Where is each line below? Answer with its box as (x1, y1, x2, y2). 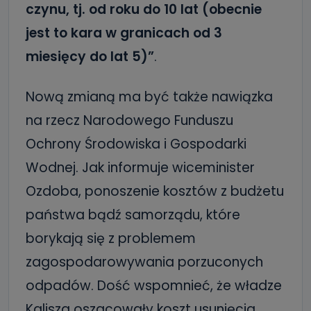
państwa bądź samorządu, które (26, 205, 240, 224)
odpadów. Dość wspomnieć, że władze (26, 276, 282, 295)
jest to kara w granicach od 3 (26, 24, 222, 42)
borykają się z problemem (26, 229, 196, 248)
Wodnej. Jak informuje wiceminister (26, 158, 255, 177)
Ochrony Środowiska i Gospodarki (26, 135, 246, 153)
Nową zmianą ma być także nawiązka (26, 87, 273, 106)
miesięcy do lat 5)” (26, 47, 154, 66)
